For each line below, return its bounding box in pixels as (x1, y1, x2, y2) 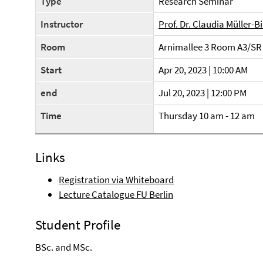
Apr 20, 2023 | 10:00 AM (159, 63, 248, 76)
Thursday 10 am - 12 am (159, 109, 255, 122)
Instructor (41, 18, 83, 31)
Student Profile (35, 216, 120, 233)
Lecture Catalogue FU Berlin (59, 188, 173, 201)
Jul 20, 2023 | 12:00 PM (159, 86, 247, 99)
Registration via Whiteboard (59, 173, 174, 186)
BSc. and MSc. (35, 241, 92, 254)
